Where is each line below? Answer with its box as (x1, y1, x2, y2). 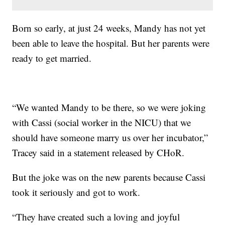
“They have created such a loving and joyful (12, 210, 180, 223)
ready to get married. (12, 51, 92, 64)
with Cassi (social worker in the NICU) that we (12, 116, 191, 129)
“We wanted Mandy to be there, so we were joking (12, 100, 206, 114)
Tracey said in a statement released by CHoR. (12, 146, 185, 159)
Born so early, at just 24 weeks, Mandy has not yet (12, 21, 206, 34)
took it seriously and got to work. (12, 185, 141, 198)
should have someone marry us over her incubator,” (12, 131, 208, 144)
